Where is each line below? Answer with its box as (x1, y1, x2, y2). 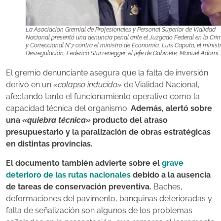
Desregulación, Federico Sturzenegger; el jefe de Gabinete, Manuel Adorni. (26, 50, 220, 57)
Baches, (151, 182, 183, 191)
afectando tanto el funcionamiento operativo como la (6, 92, 200, 102)
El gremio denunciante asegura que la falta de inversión (6, 68, 208, 78)
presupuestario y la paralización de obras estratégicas (6, 127, 211, 137)
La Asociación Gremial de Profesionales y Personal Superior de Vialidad (26, 26, 216, 34)
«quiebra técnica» (22, 115, 91, 125)
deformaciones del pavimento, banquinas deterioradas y (6, 193, 212, 203)
